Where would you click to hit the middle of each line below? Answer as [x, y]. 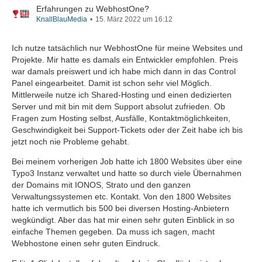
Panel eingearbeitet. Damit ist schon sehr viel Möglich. [112, 83]
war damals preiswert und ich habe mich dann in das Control [124, 71]
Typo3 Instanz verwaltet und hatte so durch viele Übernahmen [127, 173]
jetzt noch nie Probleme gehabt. [70, 142]
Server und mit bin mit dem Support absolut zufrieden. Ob [118, 106]
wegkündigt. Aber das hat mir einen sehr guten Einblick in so [123, 220]
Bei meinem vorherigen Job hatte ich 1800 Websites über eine [127, 161]
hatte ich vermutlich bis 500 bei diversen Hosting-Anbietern [120, 208]
